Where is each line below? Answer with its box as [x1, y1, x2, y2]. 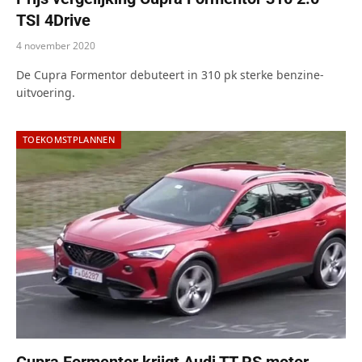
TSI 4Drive [16, 11, 90, 31]
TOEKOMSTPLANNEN [23, 133, 115, 146]
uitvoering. [16, 85, 75, 101]
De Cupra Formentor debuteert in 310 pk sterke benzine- [16, 67, 324, 83]
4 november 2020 [16, 39, 95, 53]
